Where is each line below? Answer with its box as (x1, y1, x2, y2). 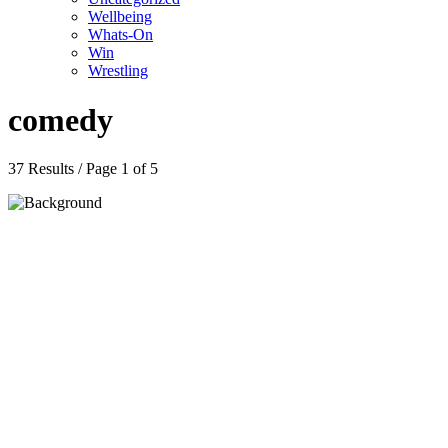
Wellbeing (88, 8, 152, 26)
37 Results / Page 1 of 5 (8, 160, 158, 178)
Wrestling (88, 62, 148, 80)
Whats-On (88, 26, 153, 44)
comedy (8, 101, 113, 138)
